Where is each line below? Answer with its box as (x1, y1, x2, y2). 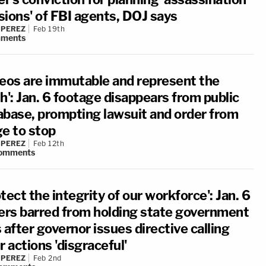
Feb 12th (33, 139, 64, 148)
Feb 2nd (33, 254, 62, 262)
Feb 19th (33, 24, 65, 33)
